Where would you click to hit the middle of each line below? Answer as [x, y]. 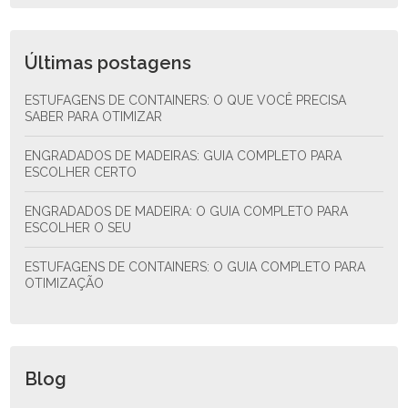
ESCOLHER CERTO [81, 172]
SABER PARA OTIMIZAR [94, 117]
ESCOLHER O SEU [78, 228]
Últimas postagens [108, 63]
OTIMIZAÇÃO [65, 283]
